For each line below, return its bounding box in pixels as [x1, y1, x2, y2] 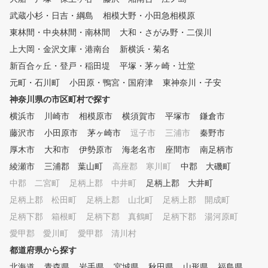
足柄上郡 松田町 [10, 195, 77, 205]
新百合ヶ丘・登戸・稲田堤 [10, 61, 110, 71]
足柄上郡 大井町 [146, 178, 213, 188]
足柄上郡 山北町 [86, 195, 153, 205]
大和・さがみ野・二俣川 [120, 28, 212, 37]
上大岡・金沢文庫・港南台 [10, 44, 110, 54]
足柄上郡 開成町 [163, 195, 230, 205]
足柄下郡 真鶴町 [86, 212, 153, 221]
